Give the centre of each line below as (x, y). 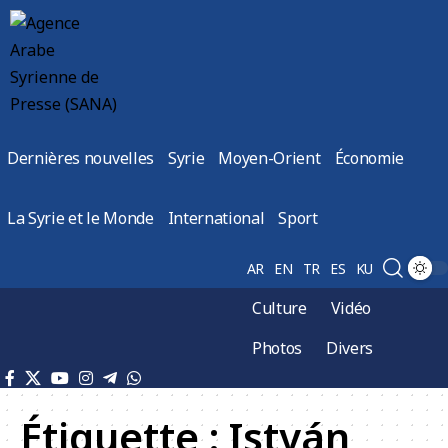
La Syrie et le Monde (80, 218)
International (216, 218)
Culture (279, 308)
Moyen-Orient (269, 158)
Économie (369, 158)
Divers (350, 348)
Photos (277, 348)
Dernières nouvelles (80, 158)
